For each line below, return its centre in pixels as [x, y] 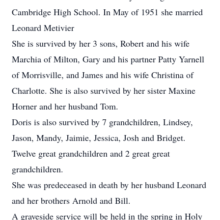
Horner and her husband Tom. [65, 106]
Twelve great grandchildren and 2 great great [91, 153]
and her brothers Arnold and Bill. [71, 200]
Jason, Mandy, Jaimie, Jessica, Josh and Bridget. [99, 137]
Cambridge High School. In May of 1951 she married [107, 12]
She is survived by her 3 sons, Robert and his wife [101, 43]
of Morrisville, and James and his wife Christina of [103, 75]
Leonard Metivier [43, 27]
